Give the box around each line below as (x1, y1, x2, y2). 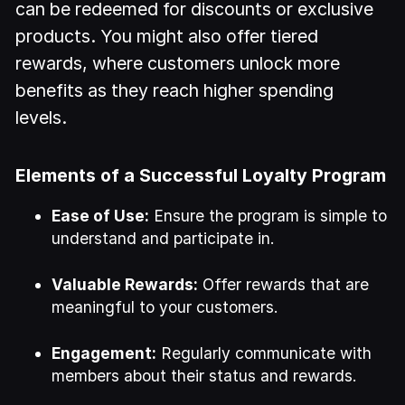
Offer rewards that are (198, 274, 370, 294)
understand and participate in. (52, 229, 276, 248)
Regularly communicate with (156, 343, 372, 363)
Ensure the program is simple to (149, 206, 388, 225)
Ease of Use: (52, 206, 150, 225)
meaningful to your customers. (52, 297, 279, 316)
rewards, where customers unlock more (15, 52, 341, 75)
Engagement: (52, 343, 157, 363)
